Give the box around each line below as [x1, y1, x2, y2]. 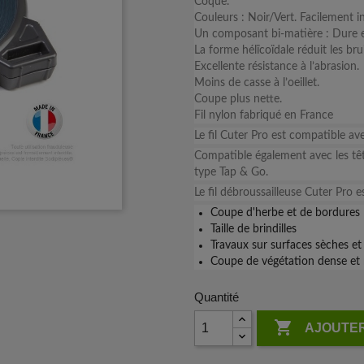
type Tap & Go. [194, 167, 268, 178]
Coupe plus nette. [194, 93, 285, 105]
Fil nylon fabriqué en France [194, 110, 333, 121]
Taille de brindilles [210, 223, 297, 235]
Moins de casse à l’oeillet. [194, 77, 319, 89]
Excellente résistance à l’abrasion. [194, 61, 359, 72]
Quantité [194, 290, 239, 304]
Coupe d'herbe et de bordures [210, 207, 360, 219]
